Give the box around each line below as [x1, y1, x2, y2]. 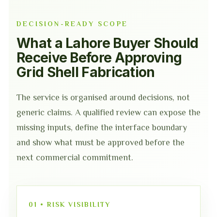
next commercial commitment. [16, 153, 133, 162]
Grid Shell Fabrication [16, 64, 155, 80]
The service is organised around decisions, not [16, 93, 190, 102]
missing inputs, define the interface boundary [16, 123, 187, 132]
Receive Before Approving [16, 49, 182, 66]
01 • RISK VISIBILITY [29, 201, 110, 208]
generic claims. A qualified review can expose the [16, 108, 201, 117]
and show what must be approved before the [16, 138, 185, 147]
